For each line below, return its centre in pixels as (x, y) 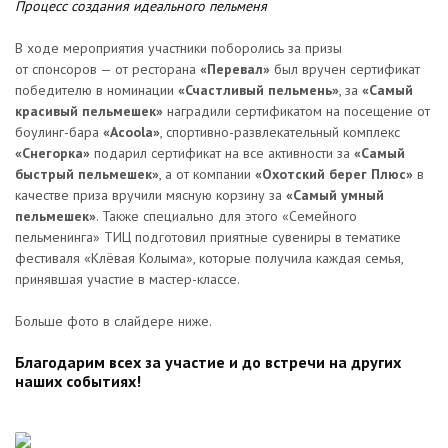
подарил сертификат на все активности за (222, 153)
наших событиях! (78, 381)
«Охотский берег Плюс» (334, 174)
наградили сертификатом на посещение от (296, 111)
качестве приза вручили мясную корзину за (150, 195)
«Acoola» (131, 132)
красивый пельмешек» (89, 111)
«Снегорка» (52, 153)
